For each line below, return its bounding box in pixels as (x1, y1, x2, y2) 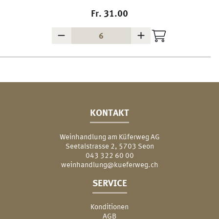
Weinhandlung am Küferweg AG (59, 131, 160, 141)
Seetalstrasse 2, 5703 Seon (65, 141, 154, 151)
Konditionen (90, 202, 129, 212)
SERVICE (92, 177, 127, 188)
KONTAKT (90, 107, 129, 118)
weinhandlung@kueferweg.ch (61, 159, 158, 169)
